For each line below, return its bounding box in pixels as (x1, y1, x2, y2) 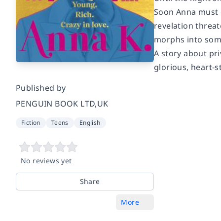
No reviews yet (21, 155, 72, 165)
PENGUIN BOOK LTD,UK (16, 98, 109, 109)
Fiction (21, 118, 40, 127)
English (79, 118, 101, 127)
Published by (16, 82, 66, 93)
